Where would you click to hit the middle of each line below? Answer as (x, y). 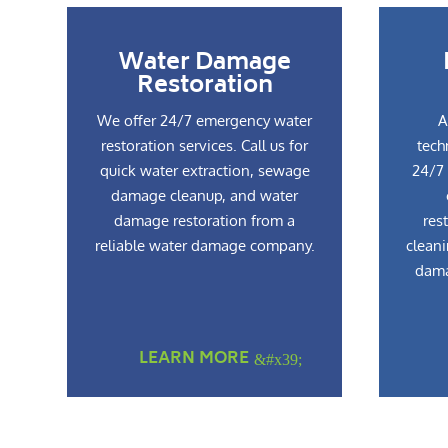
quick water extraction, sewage (204, 170)
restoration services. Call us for (205, 145)
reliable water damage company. (204, 245)
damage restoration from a (205, 220)
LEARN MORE (194, 358)
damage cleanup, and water (205, 195)
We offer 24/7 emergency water (205, 120)
